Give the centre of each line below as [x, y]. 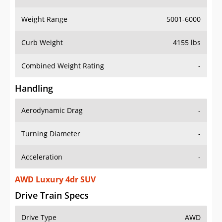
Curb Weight [42, 43]
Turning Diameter [51, 134]
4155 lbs [187, 43]
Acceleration [42, 157]
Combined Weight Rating [63, 66]
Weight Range [44, 19]
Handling [34, 88]
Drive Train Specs [52, 195]
